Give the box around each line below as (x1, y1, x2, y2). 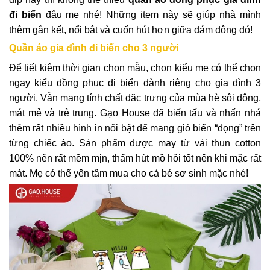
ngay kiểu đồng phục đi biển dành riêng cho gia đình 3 (9, 78, 261, 89)
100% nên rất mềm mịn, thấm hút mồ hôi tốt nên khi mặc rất (9, 153, 261, 164)
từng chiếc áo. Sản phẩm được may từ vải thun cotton (9, 138, 261, 149)
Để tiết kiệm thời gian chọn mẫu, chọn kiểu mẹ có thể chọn (9, 63, 261, 74)
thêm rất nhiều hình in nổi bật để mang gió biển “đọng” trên (9, 123, 261, 134)
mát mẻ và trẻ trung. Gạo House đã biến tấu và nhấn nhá (9, 108, 261, 119)
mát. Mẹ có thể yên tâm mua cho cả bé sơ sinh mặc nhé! (9, 168, 248, 179)
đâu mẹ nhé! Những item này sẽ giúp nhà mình (45, 10, 262, 20)
